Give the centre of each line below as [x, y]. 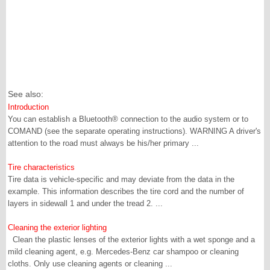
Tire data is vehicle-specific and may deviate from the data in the [121, 179]
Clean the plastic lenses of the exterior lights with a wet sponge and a [131, 240]
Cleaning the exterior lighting [57, 228]
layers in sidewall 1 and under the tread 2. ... [85, 203]
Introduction [28, 107]
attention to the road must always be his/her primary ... [103, 143]
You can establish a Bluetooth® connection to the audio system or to [128, 119]
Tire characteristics [41, 167]
